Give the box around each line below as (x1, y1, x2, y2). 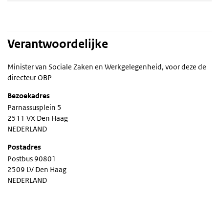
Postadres (7, 142, 41, 152)
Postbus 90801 (7, 153, 56, 163)
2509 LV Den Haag (7, 164, 66, 174)
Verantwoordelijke (7, 36, 108, 51)
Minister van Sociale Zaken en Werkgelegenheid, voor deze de (7, 62, 206, 71)
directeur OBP (7, 72, 52, 82)
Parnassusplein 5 (7, 102, 62, 112)
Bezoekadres (7, 90, 50, 100)
